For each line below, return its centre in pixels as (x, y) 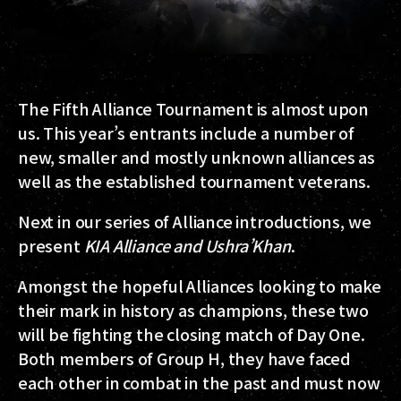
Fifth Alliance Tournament (153, 108)
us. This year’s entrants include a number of (187, 132)
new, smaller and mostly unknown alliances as (197, 156)
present (51, 245)
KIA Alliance (127, 245)
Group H (188, 358)
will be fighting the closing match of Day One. (192, 333)
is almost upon (311, 108)
